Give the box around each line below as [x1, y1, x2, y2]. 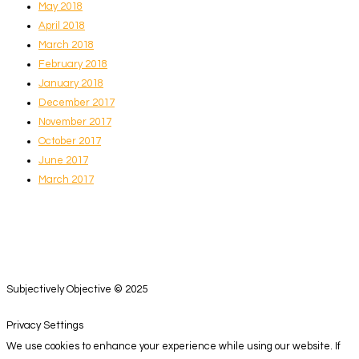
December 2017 [38, 96, 115, 108]
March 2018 [38, 38, 94, 50]
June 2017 [38, 154, 88, 166]
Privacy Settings [6, 319, 83, 331]
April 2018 [38, 19, 85, 31]
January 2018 [38, 77, 103, 89]
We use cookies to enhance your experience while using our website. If [6, 340, 341, 352]
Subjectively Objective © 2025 [6, 283, 147, 295]
